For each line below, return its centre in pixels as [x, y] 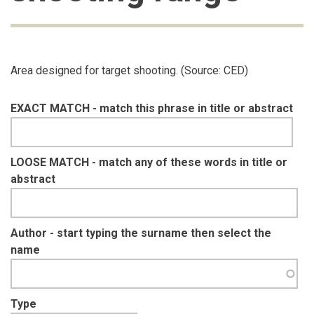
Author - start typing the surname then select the [141, 233]
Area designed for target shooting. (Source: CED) [129, 70]
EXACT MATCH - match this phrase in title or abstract [152, 108]
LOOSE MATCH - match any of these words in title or [149, 162]
